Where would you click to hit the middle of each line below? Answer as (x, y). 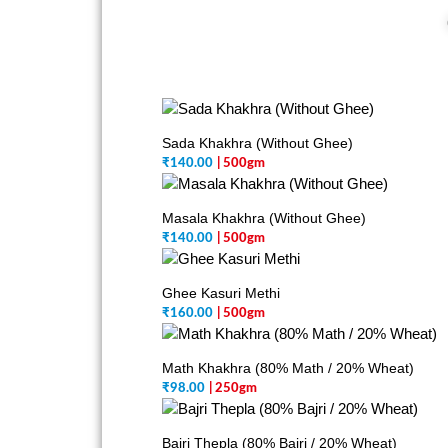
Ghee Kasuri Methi (221, 293)
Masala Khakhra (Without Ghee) (264, 218)
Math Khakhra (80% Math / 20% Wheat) (288, 368)
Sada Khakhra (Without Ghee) (257, 143)
